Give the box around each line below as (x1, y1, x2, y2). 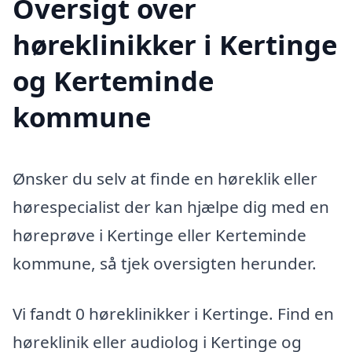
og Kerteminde (13, 62, 214, 100)
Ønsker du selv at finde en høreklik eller (13, 167, 317, 190)
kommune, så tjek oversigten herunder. (13, 252, 317, 275)
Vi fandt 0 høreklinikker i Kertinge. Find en (13, 302, 334, 324)
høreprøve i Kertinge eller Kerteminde (13, 224, 306, 247)
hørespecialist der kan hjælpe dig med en (13, 196, 329, 218)
